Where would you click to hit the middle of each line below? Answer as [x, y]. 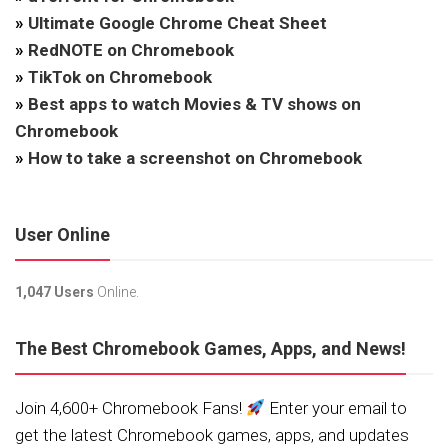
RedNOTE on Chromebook [131, 50]
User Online [62, 235]
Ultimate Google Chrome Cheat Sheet [177, 23]
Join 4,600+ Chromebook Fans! [130, 408]
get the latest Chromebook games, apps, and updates [212, 435]
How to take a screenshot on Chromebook [195, 158]
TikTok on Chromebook [120, 77]
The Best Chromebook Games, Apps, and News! [210, 349]
